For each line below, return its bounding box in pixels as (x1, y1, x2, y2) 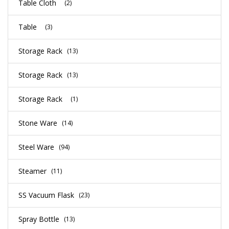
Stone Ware (18, 118, 57, 128)
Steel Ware (18, 142, 54, 152)
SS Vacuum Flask (18, 190, 74, 200)
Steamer (18, 166, 47, 176)
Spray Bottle (18, 214, 59, 224)
